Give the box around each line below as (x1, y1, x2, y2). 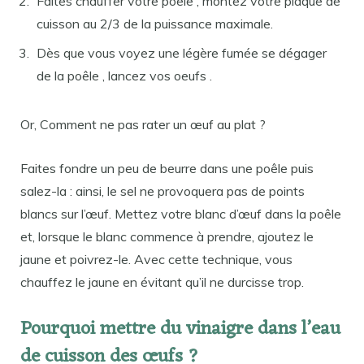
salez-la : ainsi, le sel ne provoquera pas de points (20, 183, 305, 199)
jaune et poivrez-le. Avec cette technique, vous (20, 251, 292, 267)
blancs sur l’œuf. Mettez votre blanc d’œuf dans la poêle (20, 206, 341, 222)
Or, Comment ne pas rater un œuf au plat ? (20, 116, 266, 132)
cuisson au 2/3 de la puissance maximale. (37, 15, 273, 32)
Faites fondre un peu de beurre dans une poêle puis (20, 160, 314, 176)
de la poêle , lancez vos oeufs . (37, 67, 212, 84)
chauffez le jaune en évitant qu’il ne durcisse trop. (20, 274, 304, 290)
